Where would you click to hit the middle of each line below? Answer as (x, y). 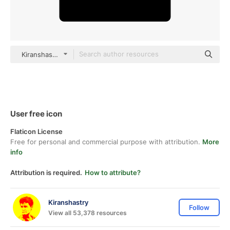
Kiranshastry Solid (50, 54)
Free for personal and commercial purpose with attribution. (106, 142)
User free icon (36, 114)
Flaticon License (36, 131)
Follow (199, 207)
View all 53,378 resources (88, 213)
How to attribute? (113, 172)
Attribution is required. (46, 172)
